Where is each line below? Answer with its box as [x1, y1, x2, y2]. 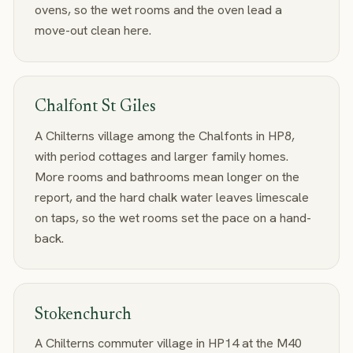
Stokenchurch [34, 306, 132, 324]
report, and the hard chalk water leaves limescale [34, 188, 309, 206]
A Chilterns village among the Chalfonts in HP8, [34, 127, 295, 144]
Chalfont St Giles [34, 98, 156, 117]
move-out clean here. [34, 22, 151, 39]
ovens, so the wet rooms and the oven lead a [34, 2, 282, 19]
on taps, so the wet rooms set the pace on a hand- [34, 209, 311, 226]
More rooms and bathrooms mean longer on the [34, 168, 299, 185]
